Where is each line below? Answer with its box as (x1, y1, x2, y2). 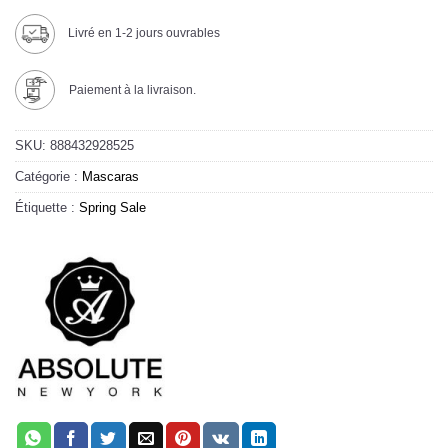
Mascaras (82, 169, 139, 185)
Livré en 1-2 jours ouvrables (65, 26, 220, 41)
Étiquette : (15, 200, 79, 216)
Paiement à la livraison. (69, 82, 196, 97)
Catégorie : (15, 169, 82, 185)
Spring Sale (79, 200, 146, 216)
